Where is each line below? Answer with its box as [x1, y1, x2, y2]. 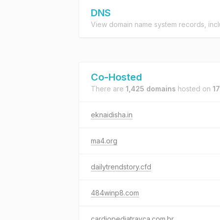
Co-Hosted [91, 71, 142, 83]
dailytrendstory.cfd [91, 163, 151, 171]
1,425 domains [126, 84, 176, 93]
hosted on [176, 84, 213, 93]
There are [91, 84, 126, 93]
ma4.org [91, 137, 117, 145]
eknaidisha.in [91, 110, 133, 119]
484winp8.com [91, 189, 139, 197]
